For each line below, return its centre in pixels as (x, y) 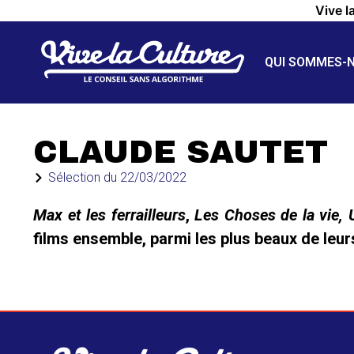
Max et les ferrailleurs (109, 215)
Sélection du (84, 177)
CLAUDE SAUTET (181, 152)
